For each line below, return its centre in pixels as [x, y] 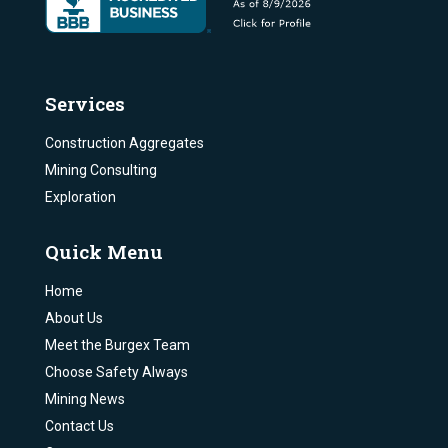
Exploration [80, 197]
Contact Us [79, 426]
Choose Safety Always [116, 372]
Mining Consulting [100, 170]
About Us [73, 318]
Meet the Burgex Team [117, 345]
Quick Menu [103, 252]
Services [84, 104]
